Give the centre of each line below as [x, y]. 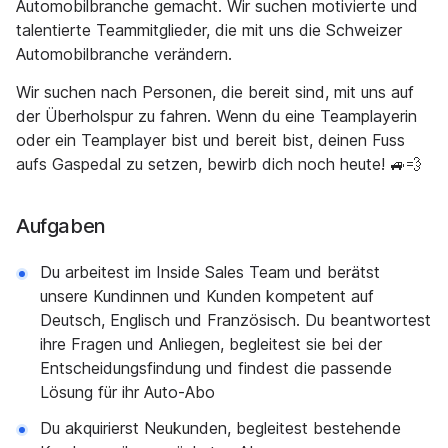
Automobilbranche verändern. [124, 54]
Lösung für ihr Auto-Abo [127, 392]
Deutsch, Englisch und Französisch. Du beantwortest [235, 320]
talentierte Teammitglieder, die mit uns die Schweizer [209, 30]
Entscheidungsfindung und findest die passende [216, 368]
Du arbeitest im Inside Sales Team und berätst [210, 272]
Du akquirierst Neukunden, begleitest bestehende [220, 428]
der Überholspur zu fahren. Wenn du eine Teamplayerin [216, 116]
